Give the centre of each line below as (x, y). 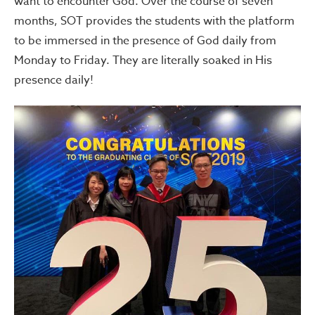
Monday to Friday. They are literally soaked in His (143, 60)
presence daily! (54, 80)
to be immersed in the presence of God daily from (145, 40)
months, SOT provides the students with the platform (154, 21)
